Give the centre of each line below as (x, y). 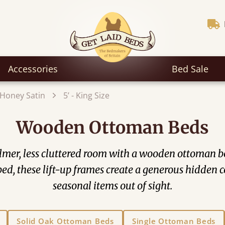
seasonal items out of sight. (113, 186)
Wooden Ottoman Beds (113, 128)
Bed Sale (190, 69)
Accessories (33, 69)
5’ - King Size (86, 95)
